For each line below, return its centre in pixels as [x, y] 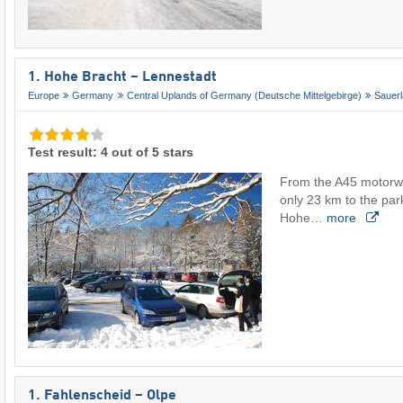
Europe [44, 95]
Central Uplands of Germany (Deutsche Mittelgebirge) [244, 95]
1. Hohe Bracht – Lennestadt [122, 78]
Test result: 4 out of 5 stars [111, 152]
